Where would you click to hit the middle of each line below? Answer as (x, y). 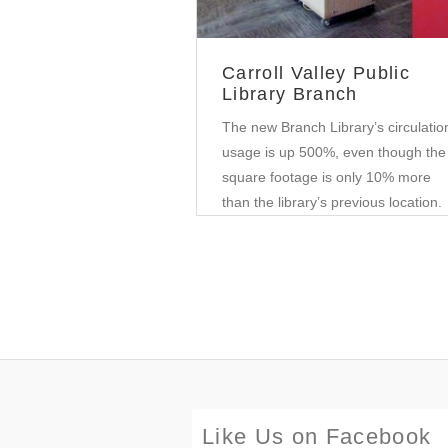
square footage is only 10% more (326, 177)
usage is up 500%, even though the (334, 152)
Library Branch (290, 94)
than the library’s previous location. (332, 202)
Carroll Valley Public (316, 73)
